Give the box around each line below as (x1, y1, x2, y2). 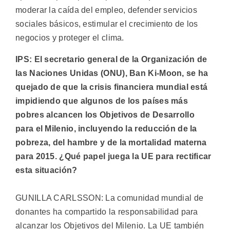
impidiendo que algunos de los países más (15, 96, 188, 105)
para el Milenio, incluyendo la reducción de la (15, 124, 197, 133)
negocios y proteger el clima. (15, 33, 124, 43)
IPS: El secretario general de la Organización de (15, 54, 207, 64)
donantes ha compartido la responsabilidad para (15, 207, 198, 216)
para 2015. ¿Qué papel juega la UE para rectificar (15, 151, 212, 161)
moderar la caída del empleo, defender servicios (15, 6, 198, 15)
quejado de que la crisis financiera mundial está (15, 82, 208, 91)
